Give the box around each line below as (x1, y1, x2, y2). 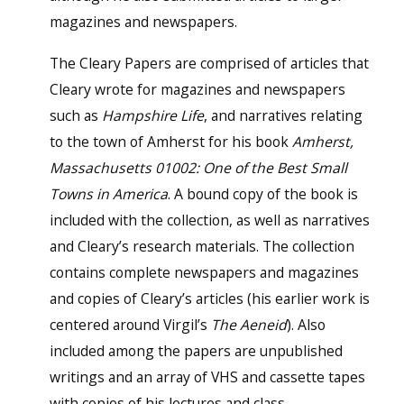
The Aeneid (210, 315, 287, 335)
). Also (286, 315, 326, 335)
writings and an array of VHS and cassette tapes (49, 367, 365, 388)
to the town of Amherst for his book (49, 132, 292, 152)
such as (49, 106, 102, 126)
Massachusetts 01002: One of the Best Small (49, 158, 347, 179)
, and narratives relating (203, 106, 363, 126)
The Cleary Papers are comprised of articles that (49, 53, 369, 74)
